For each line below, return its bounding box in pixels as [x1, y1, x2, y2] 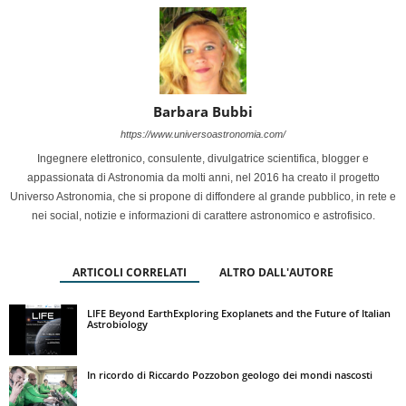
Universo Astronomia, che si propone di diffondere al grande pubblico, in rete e [10, 189, 396, 203]
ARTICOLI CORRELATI [72, 264, 187, 280]
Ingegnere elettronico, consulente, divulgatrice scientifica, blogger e [37, 151, 369, 165]
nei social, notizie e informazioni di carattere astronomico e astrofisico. [31, 208, 375, 222]
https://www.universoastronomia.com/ [121, 128, 285, 140]
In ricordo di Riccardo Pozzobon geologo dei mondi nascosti [87, 367, 372, 382]
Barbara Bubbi [153, 101, 253, 121]
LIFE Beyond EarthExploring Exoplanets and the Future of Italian [87, 305, 391, 320]
